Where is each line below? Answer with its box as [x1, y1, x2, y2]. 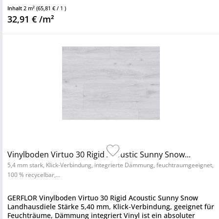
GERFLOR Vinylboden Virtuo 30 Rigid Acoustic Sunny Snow [7, 193, 198, 202]
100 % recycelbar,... [7, 171, 60, 179]
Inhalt [7, 4, 23, 12]
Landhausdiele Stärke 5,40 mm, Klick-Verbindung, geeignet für [7, 202, 214, 211]
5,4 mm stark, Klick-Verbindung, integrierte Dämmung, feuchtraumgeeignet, [7, 161, 214, 169]
